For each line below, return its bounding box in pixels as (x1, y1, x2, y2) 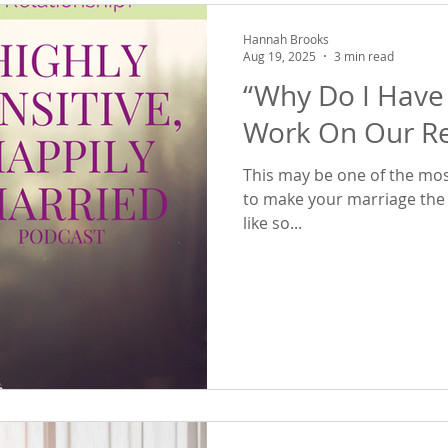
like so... (243, 212, 302, 234)
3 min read (334, 48, 394, 64)
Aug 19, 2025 (243, 48, 316, 64)
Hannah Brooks (243, 30, 329, 47)
